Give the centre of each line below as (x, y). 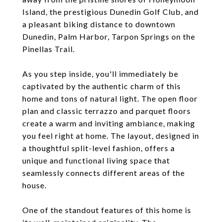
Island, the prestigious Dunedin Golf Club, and (111, 12)
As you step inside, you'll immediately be (100, 74)
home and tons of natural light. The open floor (110, 98)
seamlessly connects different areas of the (104, 173)
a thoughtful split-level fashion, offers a (99, 148)
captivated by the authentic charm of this (102, 86)
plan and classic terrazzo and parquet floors (107, 111)
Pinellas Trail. (49, 49)
